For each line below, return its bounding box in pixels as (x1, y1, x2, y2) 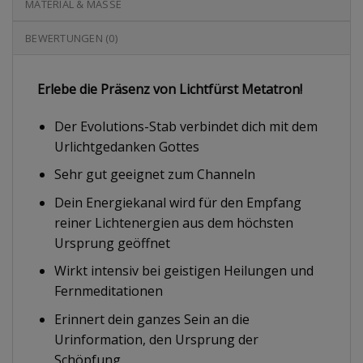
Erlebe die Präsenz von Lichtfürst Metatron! (37, 79, 302, 98)
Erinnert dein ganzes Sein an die (53, 310, 250, 329)
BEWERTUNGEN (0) (25, 30, 117, 45)
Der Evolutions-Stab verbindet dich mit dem (53, 117, 318, 135)
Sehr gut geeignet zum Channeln (53, 165, 255, 184)
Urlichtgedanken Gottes (53, 137, 199, 156)
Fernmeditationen (53, 282, 163, 301)
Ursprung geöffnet (53, 233, 170, 252)
